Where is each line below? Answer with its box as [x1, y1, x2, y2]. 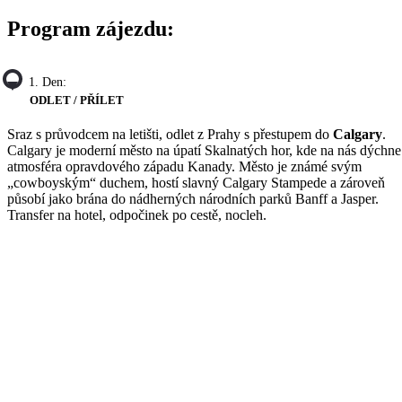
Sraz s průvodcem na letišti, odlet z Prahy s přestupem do [7, 127, 333, 143]
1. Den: [29, 74, 66, 89]
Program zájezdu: [7, 16, 174, 40]
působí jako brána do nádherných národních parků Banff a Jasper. [7, 191, 379, 207]
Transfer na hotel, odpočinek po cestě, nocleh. [7, 207, 267, 223]
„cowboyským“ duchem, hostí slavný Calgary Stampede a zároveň [7, 175, 385, 191]
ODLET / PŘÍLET [30, 92, 124, 107]
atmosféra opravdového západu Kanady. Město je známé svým [7, 159, 362, 175]
